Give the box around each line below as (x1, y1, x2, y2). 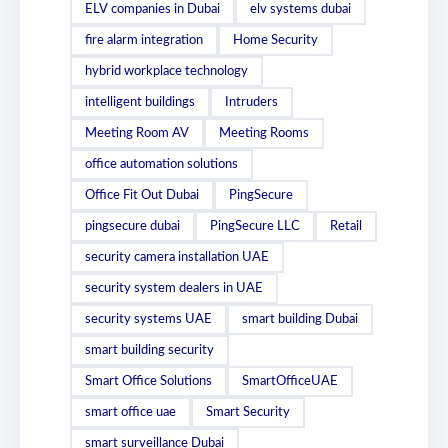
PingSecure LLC (210, 219, 300, 233)
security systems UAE (85, 312, 212, 326)
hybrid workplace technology (85, 64, 248, 78)
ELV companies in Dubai (85, 2, 220, 16)
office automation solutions (85, 157, 238, 171)
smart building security (85, 343, 214, 357)
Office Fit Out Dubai (85, 188, 199, 202)
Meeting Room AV (85, 126, 189, 140)
